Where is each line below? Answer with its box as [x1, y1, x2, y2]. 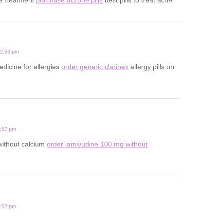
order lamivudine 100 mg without [47, 140, 147, 148]
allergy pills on [128, 63, 174, 71]
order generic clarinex [61, 63, 128, 71]
